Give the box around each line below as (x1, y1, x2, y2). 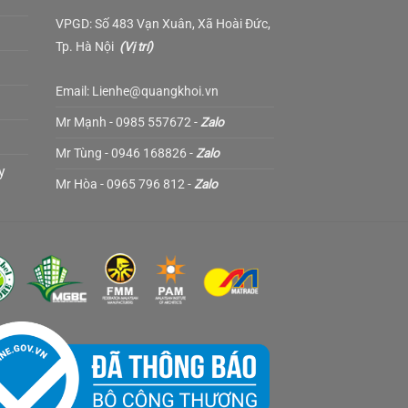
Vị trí (124, 38, 148, 54)
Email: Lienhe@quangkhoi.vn (56, 83, 219, 98)
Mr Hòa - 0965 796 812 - (56, 176, 194, 191)
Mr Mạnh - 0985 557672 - (56, 114, 200, 129)
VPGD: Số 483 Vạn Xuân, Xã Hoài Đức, (56, 15, 270, 31)
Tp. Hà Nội (56, 38, 119, 54)
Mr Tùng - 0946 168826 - (56, 145, 196, 160)
